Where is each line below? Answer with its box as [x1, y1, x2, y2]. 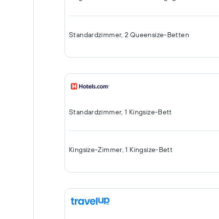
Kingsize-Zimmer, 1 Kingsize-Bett [69, 145, 173, 154]
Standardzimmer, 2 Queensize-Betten [69, 30, 189, 39]
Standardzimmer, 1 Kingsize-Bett [69, 108, 172, 116]
